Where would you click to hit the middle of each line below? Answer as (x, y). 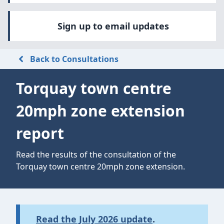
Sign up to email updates (113, 26)
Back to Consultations (74, 59)
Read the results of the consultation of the (96, 154)
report (40, 133)
